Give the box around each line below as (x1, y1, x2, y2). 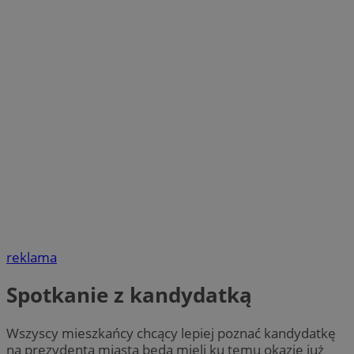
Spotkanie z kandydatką (6, 281, 252, 310)
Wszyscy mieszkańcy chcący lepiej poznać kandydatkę (6, 323, 336, 342)
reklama (6, 248, 57, 267)
